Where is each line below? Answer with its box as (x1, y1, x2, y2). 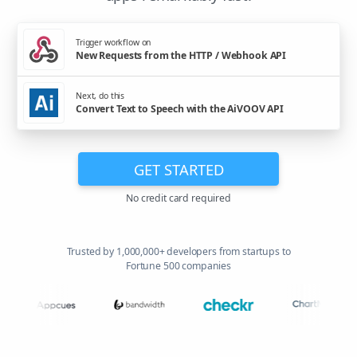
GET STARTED (133, 159, 224, 179)
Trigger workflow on (76, 36, 151, 48)
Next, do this (76, 89, 125, 101)
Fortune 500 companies (126, 259, 231, 273)
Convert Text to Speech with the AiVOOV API (76, 101, 284, 116)
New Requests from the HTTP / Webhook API (76, 48, 287, 62)
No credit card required (126, 191, 231, 206)
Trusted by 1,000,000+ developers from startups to (66, 245, 291, 259)
